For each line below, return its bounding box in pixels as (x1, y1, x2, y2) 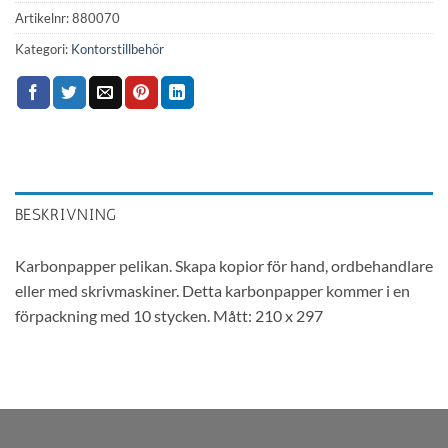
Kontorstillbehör (71, 40, 164, 57)
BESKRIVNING (15, 205, 117, 225)
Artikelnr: (15, 9, 72, 26)
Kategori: (15, 40, 71, 57)
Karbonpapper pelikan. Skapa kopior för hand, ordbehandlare (15, 256, 433, 276)
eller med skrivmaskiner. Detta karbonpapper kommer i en (15, 281, 410, 301)
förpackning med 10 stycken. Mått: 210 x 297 (15, 306, 323, 326)
